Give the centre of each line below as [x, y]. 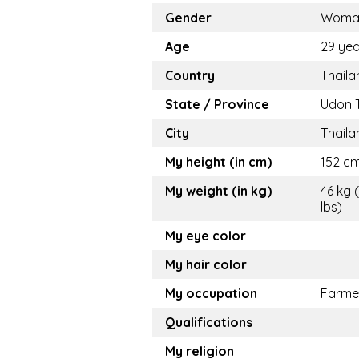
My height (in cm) [218, 162]
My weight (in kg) [218, 191]
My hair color [206, 265]
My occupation [211, 294]
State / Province [217, 105]
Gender [188, 18]
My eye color [206, 236]
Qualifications [209, 323]
